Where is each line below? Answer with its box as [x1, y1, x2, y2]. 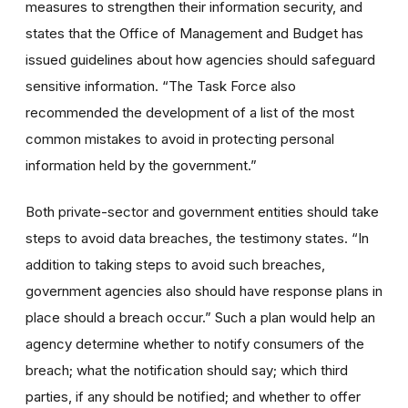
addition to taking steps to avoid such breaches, [25, 255, 325, 273]
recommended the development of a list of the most [25, 103, 354, 121]
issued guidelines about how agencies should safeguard [25, 50, 375, 68]
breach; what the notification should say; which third [25, 361, 348, 379]
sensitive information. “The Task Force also [25, 76, 296, 95]
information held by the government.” [25, 156, 257, 174]
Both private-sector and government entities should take [25, 202, 379, 220]
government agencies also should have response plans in [25, 281, 382, 300]
